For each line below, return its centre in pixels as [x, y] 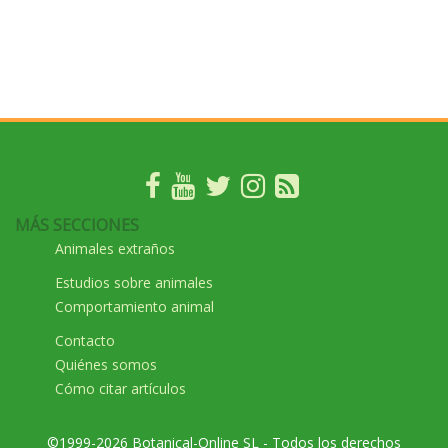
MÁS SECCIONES [77, 225]
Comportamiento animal [134, 307]
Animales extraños [115, 249]
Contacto [85, 341]
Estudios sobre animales [134, 283]
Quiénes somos [106, 365]
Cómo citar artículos [120, 389]
